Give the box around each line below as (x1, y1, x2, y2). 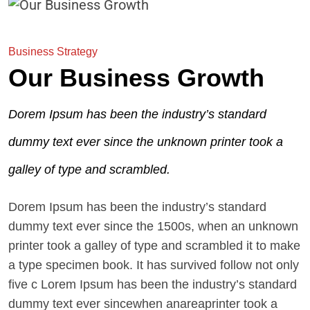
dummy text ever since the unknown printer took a (8, 135, 283, 149)
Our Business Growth (8, 64, 264, 93)
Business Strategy (8, 46, 98, 58)
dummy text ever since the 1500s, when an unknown (8, 219, 298, 234)
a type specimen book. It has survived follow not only (8, 258, 299, 273)
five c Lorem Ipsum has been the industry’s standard (8, 277, 297, 292)
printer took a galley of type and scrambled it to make (8, 239, 300, 253)
